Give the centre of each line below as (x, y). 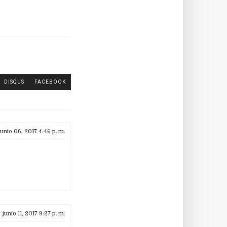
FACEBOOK (50, 82)
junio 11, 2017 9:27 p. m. (34, 214)
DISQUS (14, 82)
